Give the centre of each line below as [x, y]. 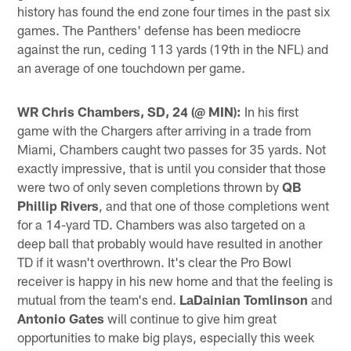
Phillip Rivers [58, 205]
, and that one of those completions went [214, 205]
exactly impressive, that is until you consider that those [172, 167]
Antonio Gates [61, 318]
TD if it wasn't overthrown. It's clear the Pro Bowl [155, 261]
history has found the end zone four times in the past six [174, 11]
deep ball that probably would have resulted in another [170, 242]
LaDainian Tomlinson [244, 299]
